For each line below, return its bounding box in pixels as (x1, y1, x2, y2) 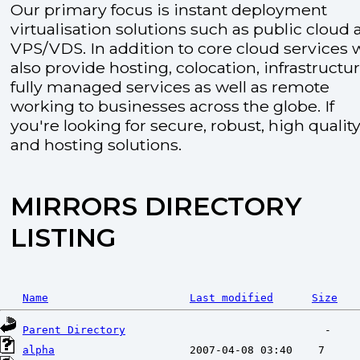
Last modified (190, 292, 273, 304)
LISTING (10, 222, 116, 254)
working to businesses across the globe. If (10, 96, 334, 116)
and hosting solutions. (10, 135, 182, 154)
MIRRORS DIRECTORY (10, 190, 302, 223)
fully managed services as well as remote (10, 77, 329, 96)
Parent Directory (22, 324, 125, 336)
